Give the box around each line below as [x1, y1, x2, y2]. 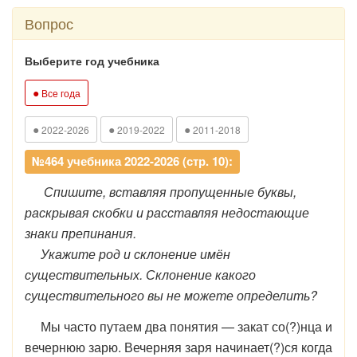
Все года [39, 86, 80, 100]
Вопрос [25, 13, 73, 33]
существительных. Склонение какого [25, 265, 256, 284]
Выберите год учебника [25, 53, 159, 69]
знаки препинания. [25, 224, 136, 242]
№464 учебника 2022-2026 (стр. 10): [32, 152, 233, 170]
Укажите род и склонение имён [25, 245, 230, 263]
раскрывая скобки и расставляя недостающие [25, 203, 309, 222]
